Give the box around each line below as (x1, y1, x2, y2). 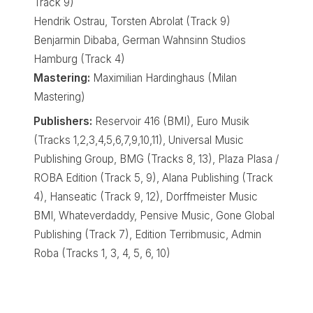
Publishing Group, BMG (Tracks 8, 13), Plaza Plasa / (34, 152, 279, 166)
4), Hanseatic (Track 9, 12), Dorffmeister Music (34, 190, 258, 204)
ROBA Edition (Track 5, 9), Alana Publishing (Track (34, 171, 273, 185)
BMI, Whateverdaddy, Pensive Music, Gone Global (34, 209, 275, 223)
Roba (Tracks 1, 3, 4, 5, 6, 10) (34, 247, 170, 261)
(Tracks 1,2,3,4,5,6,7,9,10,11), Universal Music (34, 133, 244, 147)
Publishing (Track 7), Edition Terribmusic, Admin (34, 228, 261, 242)
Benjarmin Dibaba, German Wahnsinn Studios (34, 34, 246, 48)
